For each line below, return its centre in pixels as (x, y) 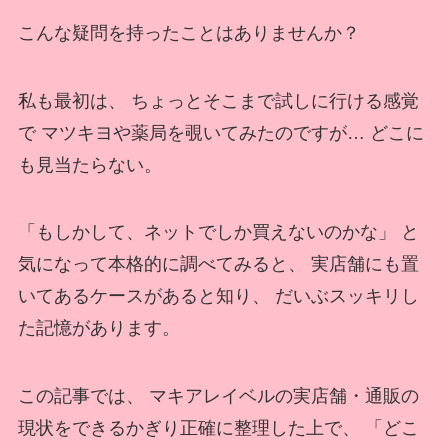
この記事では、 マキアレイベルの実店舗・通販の (218, 396)
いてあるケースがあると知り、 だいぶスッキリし (218, 296)
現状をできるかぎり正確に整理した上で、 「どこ (218, 428)
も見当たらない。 (89, 164)
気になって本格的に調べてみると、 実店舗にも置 (218, 264)
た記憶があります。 (98, 328)
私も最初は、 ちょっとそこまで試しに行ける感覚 (218, 100)
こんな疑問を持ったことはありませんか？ (188, 32)
